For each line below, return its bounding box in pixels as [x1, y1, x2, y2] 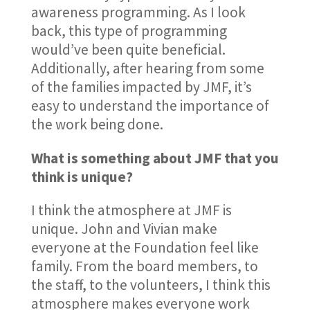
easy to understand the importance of [30, 96, 269, 116]
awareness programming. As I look [30, 3, 246, 22]
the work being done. [30, 115, 163, 134]
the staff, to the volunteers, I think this [30, 275, 271, 294]
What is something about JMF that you [30, 148, 279, 167]
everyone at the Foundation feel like [30, 237, 259, 257]
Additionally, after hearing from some [30, 59, 264, 78]
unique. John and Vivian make [30, 219, 217, 238]
